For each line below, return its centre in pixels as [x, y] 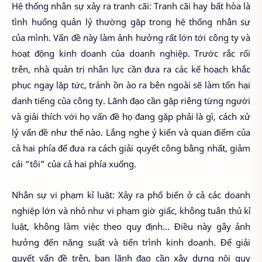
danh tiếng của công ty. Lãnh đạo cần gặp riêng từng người [131, 101]
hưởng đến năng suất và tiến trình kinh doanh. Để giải [131, 242]
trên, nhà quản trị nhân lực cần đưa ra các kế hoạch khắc [131, 69]
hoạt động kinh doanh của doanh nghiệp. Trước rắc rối [131, 54]
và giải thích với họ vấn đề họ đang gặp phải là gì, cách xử [131, 117]
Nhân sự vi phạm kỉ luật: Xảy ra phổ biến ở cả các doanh [131, 194]
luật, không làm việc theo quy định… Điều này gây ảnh [131, 226]
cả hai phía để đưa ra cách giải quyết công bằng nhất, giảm [131, 148]
